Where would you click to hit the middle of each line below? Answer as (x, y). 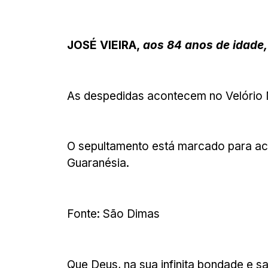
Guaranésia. (98, 163)
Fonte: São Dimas (113, 214)
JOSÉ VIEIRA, (103, 45)
